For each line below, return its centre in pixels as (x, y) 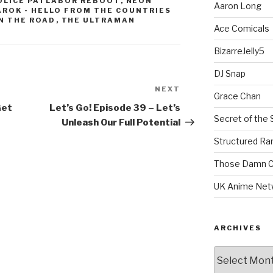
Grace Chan (237, 96)
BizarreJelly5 (239, 51)
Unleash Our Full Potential (121, 123)
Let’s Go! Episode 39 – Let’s (115, 108)
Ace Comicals (241, 28)
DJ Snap (229, 73)
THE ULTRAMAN (98, 20)
